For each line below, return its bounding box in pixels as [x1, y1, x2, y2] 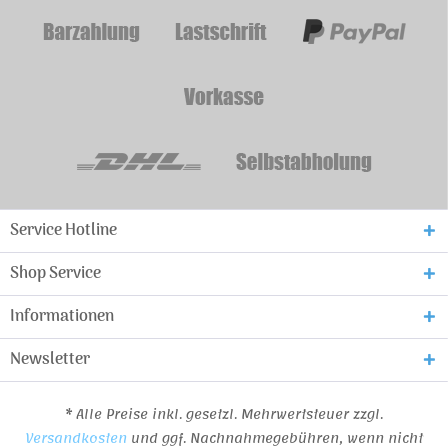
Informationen [10, 304, 114, 330]
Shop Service [10, 261, 101, 287]
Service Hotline [10, 218, 117, 244]
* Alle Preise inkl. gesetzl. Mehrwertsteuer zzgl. [65, 403, 383, 428]
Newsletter [10, 347, 90, 373]
